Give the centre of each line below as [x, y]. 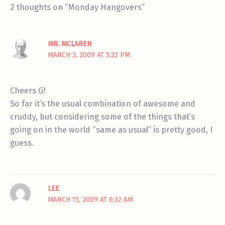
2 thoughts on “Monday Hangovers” [77, 8]
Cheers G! [28, 91]
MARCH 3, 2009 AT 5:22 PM [89, 55]
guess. [22, 143]
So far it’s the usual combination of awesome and [103, 104]
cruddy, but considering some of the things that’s [102, 117]
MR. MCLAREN [70, 44]
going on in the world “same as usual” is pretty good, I [111, 130]
